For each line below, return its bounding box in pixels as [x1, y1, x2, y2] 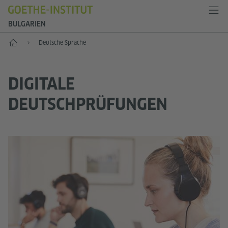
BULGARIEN [8, 20, 46, 28]
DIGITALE [8, 74, 75, 94]
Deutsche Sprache [39, 39, 86, 46]
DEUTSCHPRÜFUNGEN [8, 95, 167, 114]
